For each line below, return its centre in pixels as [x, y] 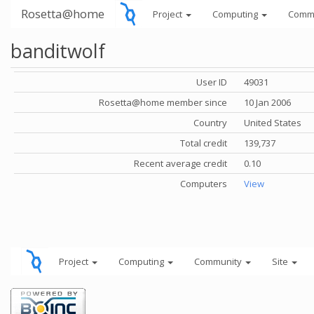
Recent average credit [180, 163]
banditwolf [58, 51]
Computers [204, 184]
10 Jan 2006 [267, 102]
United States [273, 123]
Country [210, 123]
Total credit [204, 143]
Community [219, 261]
